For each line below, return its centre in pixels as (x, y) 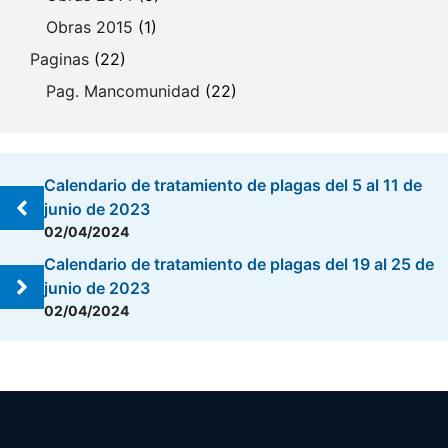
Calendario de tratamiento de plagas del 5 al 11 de (233, 185)
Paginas (59, 59)
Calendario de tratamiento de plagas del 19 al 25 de (239, 264)
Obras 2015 (89, 27)
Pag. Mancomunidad (123, 91)
